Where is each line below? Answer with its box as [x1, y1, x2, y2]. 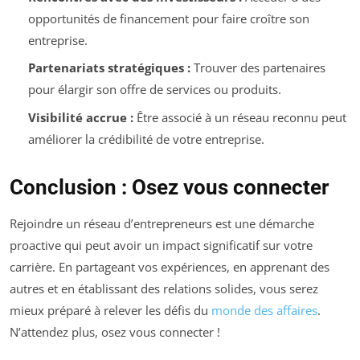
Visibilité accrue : [27, 108, 133, 125]
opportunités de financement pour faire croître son [27, 10, 309, 27]
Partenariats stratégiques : [27, 59, 190, 76]
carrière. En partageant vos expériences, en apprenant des [10, 258, 329, 275]
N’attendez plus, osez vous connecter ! [10, 323, 220, 340]
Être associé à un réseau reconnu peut [133, 108, 346, 125]
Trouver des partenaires [190, 59, 325, 76]
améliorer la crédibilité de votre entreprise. [27, 130, 264, 147]
